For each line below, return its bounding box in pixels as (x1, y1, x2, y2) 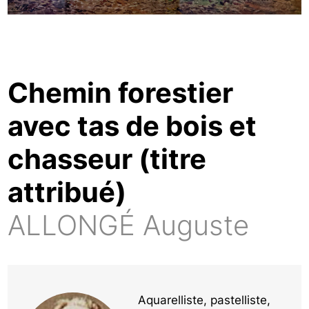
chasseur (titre (8, 141, 207, 176)
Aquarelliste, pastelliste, (138, 292, 271, 307)
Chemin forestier (8, 75, 234, 110)
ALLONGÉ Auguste (8, 208, 250, 242)
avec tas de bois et (8, 108, 257, 143)
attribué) (8, 175, 127, 209)
